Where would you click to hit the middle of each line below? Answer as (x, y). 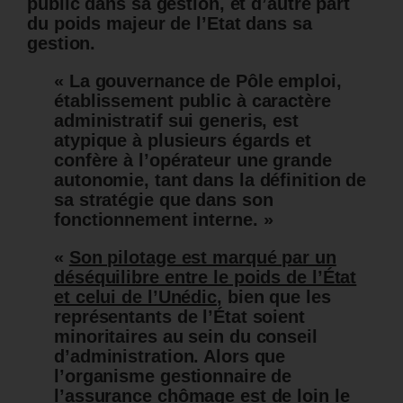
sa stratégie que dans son (164, 200)
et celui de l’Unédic (135, 297)
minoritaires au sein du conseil (186, 337)
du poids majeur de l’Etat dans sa (170, 24)
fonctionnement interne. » (164, 220)
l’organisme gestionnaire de (173, 376)
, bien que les (274, 297)
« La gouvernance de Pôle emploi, (198, 81)
